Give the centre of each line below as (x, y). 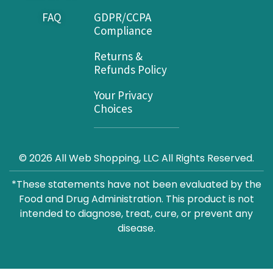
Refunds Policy (131, 69)
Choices (113, 108)
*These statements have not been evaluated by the (136, 184)
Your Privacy (124, 95)
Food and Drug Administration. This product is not (136, 199)
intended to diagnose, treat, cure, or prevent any (136, 213)
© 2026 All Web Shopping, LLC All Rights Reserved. (136, 158)
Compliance (123, 30)
